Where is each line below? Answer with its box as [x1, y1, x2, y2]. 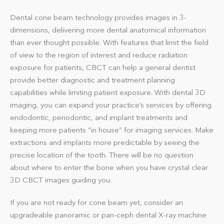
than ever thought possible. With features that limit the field [10, 37, 208, 47]
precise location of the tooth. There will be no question [10, 150, 193, 159]
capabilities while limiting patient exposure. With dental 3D [10, 87, 205, 97]
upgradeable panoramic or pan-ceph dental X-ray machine [10, 210, 206, 219]
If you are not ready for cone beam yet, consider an [10, 197, 183, 207]
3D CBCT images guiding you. [10, 175, 111, 184]
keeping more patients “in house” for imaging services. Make [10, 125, 213, 134]
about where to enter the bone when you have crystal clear [10, 162, 208, 172]
